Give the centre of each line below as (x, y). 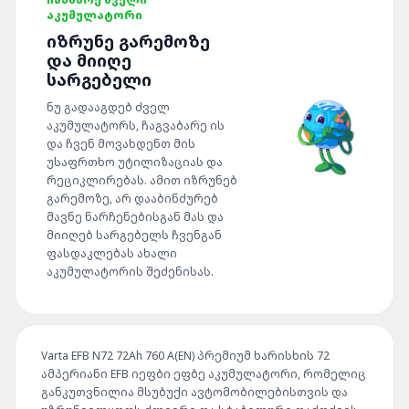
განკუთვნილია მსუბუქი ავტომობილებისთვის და (194, 392)
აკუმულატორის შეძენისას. (130, 272)
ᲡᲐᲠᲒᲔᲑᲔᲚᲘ (99, 79)
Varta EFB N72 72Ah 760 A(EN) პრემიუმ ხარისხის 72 (185, 356)
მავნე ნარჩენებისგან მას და (135, 217)
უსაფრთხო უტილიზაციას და (135, 162)
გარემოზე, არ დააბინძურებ (132, 199)
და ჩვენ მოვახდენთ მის (121, 144)
